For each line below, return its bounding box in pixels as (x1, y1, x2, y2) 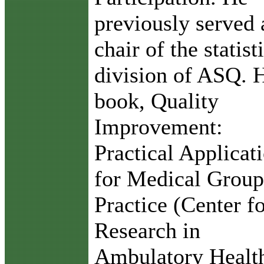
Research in (94, 218, 200, 243)
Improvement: (94, 114, 223, 139)
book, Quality (94, 88, 219, 113)
